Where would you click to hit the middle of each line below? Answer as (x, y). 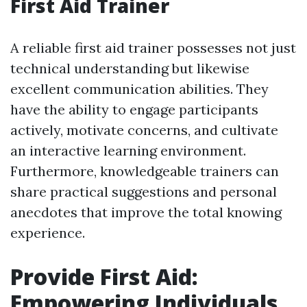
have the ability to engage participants (134, 110)
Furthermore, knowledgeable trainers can (145, 171)
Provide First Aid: (104, 277)
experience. (48, 233)
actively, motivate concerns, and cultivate (144, 130)
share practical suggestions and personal (144, 192)
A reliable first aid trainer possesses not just (153, 48)
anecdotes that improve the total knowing (146, 212)
